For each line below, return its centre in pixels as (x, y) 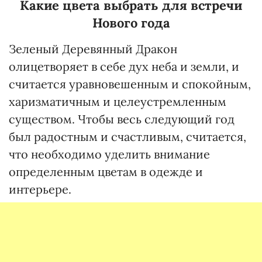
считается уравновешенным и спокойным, (130, 84)
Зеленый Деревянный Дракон (93, 49)
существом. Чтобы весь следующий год (122, 119)
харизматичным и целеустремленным (118, 102)
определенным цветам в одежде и (106, 172)
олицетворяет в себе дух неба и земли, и (124, 67)
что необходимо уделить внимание (109, 154)
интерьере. (40, 189)
